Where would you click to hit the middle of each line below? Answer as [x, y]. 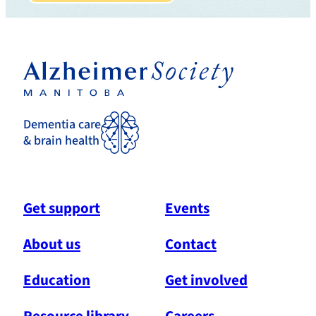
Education [57, 280]
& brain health [61, 141]
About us [52, 244]
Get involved [206, 280]
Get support [62, 208]
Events [187, 208]
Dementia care [62, 125]
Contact [190, 244]
